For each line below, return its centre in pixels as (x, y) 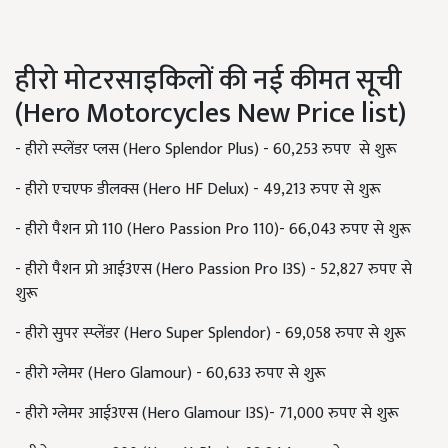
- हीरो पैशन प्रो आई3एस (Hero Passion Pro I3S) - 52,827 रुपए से (213, 269)
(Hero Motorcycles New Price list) (210, 113)
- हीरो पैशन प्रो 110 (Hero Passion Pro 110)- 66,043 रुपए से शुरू (213, 229)
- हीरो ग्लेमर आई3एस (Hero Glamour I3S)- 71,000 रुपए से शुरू (207, 413)
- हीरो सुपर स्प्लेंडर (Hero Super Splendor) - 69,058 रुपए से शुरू (210, 333)
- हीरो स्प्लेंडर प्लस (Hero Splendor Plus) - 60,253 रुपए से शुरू (206, 149)
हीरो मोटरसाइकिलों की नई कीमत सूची (208, 80)
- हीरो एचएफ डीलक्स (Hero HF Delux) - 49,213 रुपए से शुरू (198, 189)
